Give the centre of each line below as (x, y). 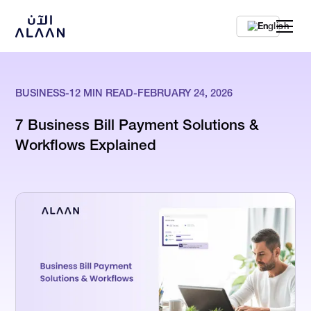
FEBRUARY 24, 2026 (185, 93)
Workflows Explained (86, 145)
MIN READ (107, 93)
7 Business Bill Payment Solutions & (137, 125)
